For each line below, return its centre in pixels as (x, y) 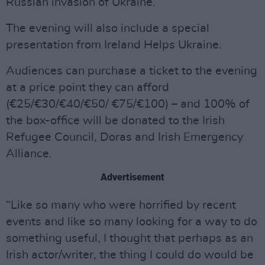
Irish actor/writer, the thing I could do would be (130, 255)
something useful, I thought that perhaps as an (130, 238)
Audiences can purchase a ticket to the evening (132, 71)
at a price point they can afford (88, 88)
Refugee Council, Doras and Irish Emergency (125, 137)
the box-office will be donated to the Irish (115, 121)
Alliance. (29, 154)
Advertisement (132, 177)
